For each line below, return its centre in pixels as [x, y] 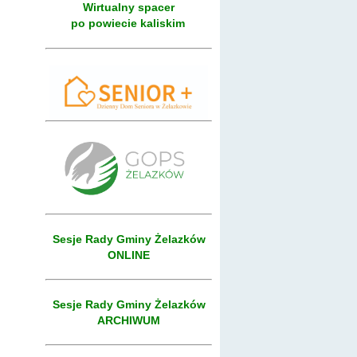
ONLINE [129, 255]
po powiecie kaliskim [127, 23]
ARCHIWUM [129, 320]
